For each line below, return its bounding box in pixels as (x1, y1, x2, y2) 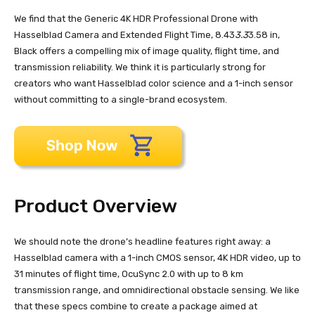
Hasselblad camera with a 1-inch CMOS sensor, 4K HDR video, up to (14, 252, 301, 264)
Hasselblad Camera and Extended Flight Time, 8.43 (14, 30, 235, 41)
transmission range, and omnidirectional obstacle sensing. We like (14, 285, 300, 296)
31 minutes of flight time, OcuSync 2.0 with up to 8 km (14, 269, 243, 280)
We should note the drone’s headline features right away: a (14, 236, 271, 247)
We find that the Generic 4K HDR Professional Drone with (14, 13, 258, 25)
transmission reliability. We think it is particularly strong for (14, 62, 266, 73)
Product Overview (14, 195, 177, 218)
